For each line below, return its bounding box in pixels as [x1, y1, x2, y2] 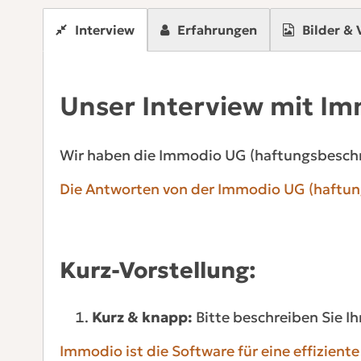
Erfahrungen [176, 22, 257, 39]
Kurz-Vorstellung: [59, 255, 256, 284]
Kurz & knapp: [91, 307, 193, 326]
